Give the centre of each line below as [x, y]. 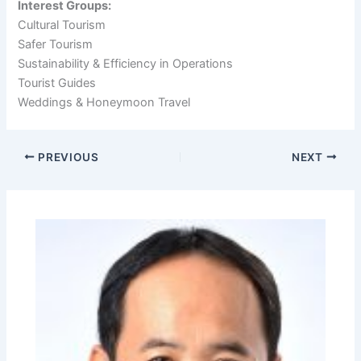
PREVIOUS [67, 157]
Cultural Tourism [62, 25]
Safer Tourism [56, 44]
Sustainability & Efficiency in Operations [126, 63]
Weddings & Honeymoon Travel [104, 102]
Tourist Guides [57, 83]
